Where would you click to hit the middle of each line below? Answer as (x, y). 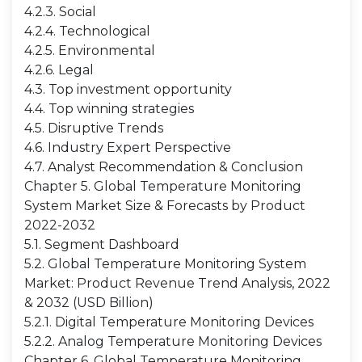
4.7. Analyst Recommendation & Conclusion (164, 167)
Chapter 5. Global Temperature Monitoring (163, 186)
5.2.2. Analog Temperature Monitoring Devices (173, 341)
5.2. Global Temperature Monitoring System (165, 264)
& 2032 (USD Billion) (89, 303)
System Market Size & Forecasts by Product (165, 206)
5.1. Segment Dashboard (102, 244)
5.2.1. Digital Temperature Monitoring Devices (169, 322)
